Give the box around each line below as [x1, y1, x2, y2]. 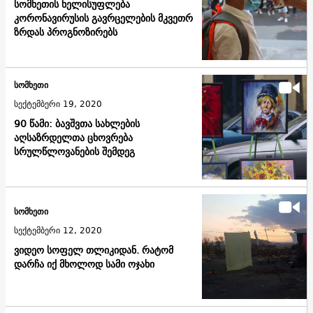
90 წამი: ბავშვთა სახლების [14, 115, 140, 133]
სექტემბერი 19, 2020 [14, 96, 102, 112]
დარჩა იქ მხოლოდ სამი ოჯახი [14, 256, 154, 273]
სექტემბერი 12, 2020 [14, 223, 102, 238]
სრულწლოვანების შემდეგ [14, 143, 135, 161]
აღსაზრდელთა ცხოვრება [14, 129, 133, 147]
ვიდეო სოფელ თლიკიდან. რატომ [14, 242, 173, 259]
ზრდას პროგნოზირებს [14, 24, 117, 41]
